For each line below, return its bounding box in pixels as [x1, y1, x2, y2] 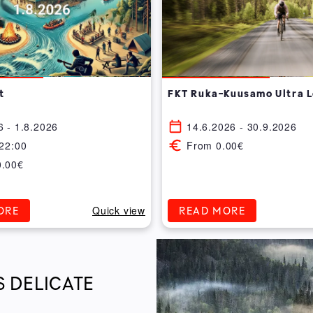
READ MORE [179, 204, 246, 217]
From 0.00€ [187, 138, 244, 152]
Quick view [92, 203, 145, 218]
